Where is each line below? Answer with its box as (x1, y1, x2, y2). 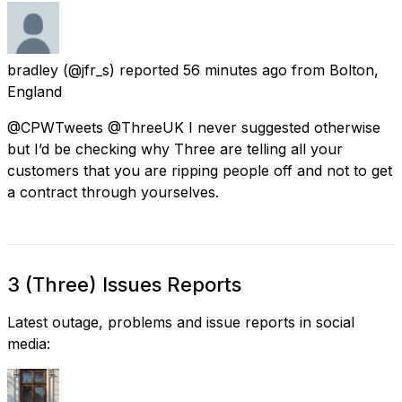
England (7, 82, 62, 100)
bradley (7, 60, 58, 79)
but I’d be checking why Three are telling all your (7, 139, 343, 158)
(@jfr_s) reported (63, 60, 179, 79)
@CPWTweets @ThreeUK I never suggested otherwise (7, 118, 380, 136)
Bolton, (329, 60, 379, 79)
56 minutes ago (183, 60, 287, 79)
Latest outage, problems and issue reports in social (7, 312, 354, 331)
